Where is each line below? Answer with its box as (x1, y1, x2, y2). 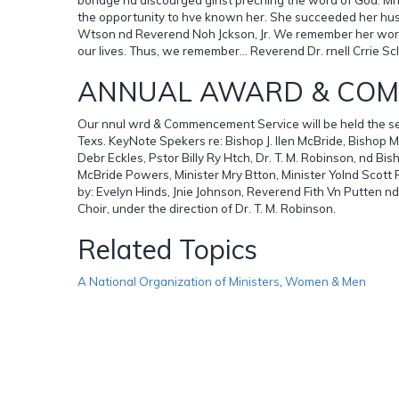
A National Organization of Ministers (77, 273, 280, 289)
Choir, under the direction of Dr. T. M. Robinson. (77, 200, 336, 216)
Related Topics (77, 232, 257, 266)
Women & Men (285, 273, 366, 289)
